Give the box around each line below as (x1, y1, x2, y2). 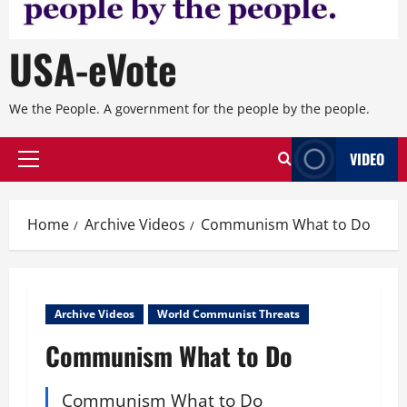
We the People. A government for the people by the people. (9, 99, 370, 117)
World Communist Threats (157, 305, 300, 322)
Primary (27, 159, 78, 178)
